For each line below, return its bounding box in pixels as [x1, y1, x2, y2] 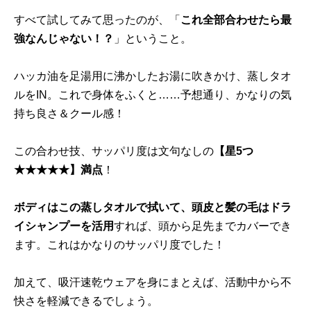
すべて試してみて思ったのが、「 [14, 14, 180, 26]
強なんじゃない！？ [14, 33, 114, 44]
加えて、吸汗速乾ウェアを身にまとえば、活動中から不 [14, 276, 292, 288]
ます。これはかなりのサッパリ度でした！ [14, 239, 225, 251]
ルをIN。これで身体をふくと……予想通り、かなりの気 [14, 89, 292, 101]
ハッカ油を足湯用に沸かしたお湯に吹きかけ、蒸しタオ [14, 70, 292, 82]
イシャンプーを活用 [14, 220, 114, 232]
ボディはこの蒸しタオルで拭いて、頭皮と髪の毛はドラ [14, 201, 292, 213]
